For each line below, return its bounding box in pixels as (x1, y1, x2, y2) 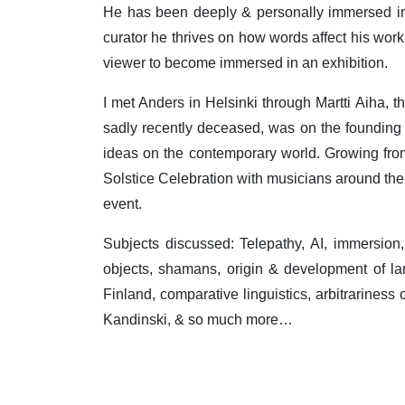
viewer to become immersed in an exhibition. (103, 55, 395, 71)
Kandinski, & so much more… (103, 312, 293, 328)
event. (103, 196, 146, 212)
